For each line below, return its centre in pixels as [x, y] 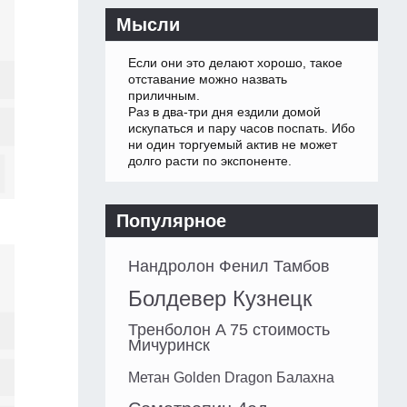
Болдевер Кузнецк [220, 299]
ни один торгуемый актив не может [233, 145]
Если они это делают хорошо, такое [235, 63]
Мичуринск [169, 346]
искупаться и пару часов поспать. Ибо [242, 129]
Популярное [171, 221]
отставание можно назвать [208, 79]
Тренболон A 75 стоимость [229, 330]
